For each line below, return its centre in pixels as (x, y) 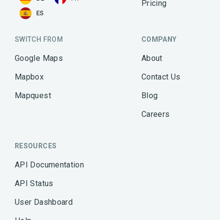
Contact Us (161, 77)
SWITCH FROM (39, 39)
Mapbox (29, 77)
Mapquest (33, 95)
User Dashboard (44, 202)
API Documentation (50, 165)
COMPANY (159, 39)
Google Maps (39, 58)
